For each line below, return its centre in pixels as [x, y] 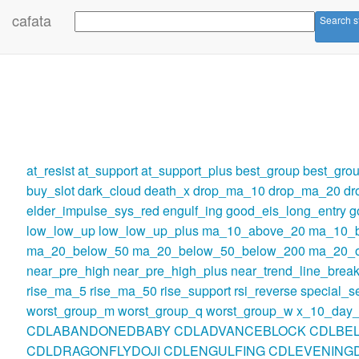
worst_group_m [70, 311]
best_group [267, 170]
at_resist [50, 170]
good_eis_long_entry [286, 210]
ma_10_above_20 [253, 230]
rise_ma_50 [123, 290]
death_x [167, 190]
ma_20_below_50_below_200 [218, 250]
